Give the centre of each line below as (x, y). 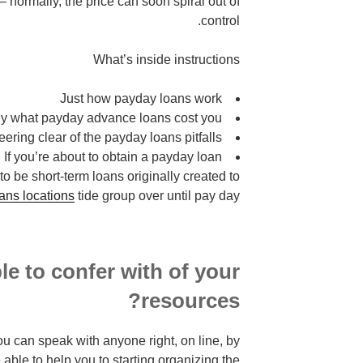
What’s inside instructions (167, 60)
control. (221, 21)
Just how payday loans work (141, 99)
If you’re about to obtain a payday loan (113, 157)
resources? (191, 301)
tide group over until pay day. (158, 196)
